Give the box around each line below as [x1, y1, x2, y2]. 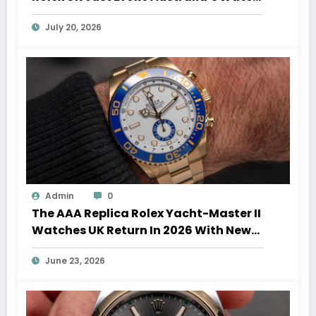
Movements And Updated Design [32, 239, 230, 256]
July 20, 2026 [45, 21, 102, 34]
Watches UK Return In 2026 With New [32, 222, 251, 239]
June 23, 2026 [45, 255, 105, 267]
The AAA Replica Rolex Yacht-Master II [32, 205, 261, 222]
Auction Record [32, 6, 125, 23]
